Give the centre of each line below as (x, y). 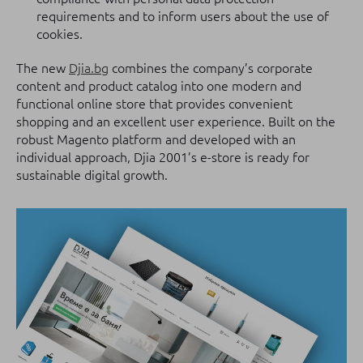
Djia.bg (89, 68)
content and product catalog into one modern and (159, 86)
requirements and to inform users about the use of (183, 16)
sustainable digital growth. (92, 175)
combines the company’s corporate (211, 68)
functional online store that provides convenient (154, 104)
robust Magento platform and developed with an (156, 139)
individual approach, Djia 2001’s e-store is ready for (163, 157)
